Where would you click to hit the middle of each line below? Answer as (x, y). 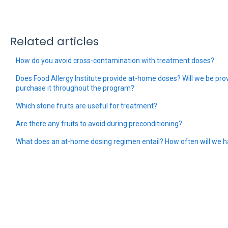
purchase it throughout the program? (75, 88)
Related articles (54, 41)
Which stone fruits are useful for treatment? (86, 106)
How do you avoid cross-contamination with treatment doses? (115, 60)
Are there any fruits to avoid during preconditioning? (99, 123)
